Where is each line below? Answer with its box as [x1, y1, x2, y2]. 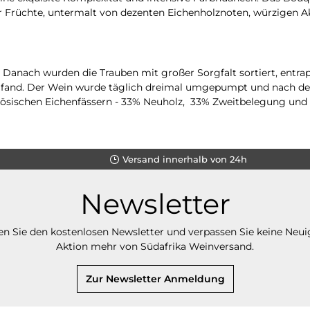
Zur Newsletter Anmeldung [85, 273, 225, 285]
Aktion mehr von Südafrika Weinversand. [56, 240, 254, 253]
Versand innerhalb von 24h [122, 153, 247, 165]
